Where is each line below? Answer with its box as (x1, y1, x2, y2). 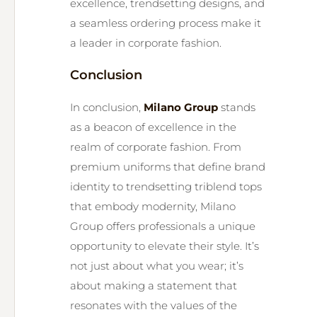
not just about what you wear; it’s (70, 259, 243, 272)
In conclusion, (70, 100, 144, 114)
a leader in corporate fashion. (70, 36, 221, 50)
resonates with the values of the (70, 299, 237, 312)
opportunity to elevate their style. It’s (70, 239, 259, 253)
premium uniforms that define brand (70, 160, 265, 173)
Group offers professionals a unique (70, 219, 255, 233)
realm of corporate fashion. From (70, 140, 241, 154)
